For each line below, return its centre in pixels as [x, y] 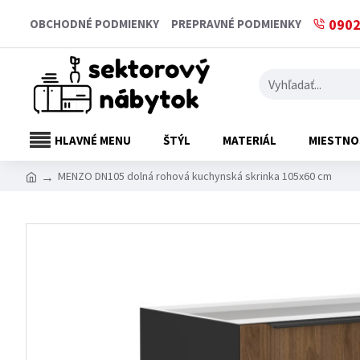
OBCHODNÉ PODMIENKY [94, 24]
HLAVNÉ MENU [93, 140]
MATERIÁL [250, 140]
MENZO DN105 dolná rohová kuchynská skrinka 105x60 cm [195, 176]
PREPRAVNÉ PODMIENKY [236, 24]
